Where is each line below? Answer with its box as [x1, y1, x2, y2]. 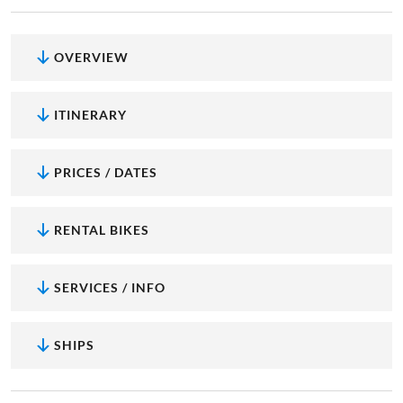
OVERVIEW [54, 49, 129, 65]
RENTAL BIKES [54, 221, 149, 237]
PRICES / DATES [54, 164, 157, 180]
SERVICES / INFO [54, 279, 166, 295]
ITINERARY [54, 106, 127, 122]
